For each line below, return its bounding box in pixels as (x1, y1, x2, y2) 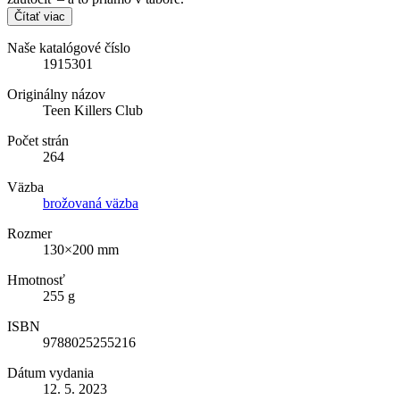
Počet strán (7, 133, 69, 149)
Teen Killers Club (43, 103, 143, 119)
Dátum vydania (7, 365, 94, 381)
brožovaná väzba (43, 196, 138, 212)
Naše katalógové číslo (7, 40, 130, 56)
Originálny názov (7, 87, 105, 103)
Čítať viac (14, 10, 65, 24)
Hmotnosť (7, 272, 65, 288)
